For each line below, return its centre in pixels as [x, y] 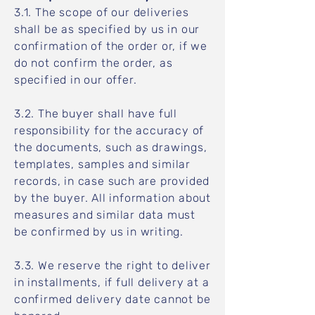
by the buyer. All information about [113, 198]
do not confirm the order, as [94, 63]
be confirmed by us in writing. [99, 232]
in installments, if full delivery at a [112, 282]
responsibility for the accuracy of [109, 130]
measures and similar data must [105, 215]
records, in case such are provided [112, 181]
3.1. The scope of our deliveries [102, 12]
